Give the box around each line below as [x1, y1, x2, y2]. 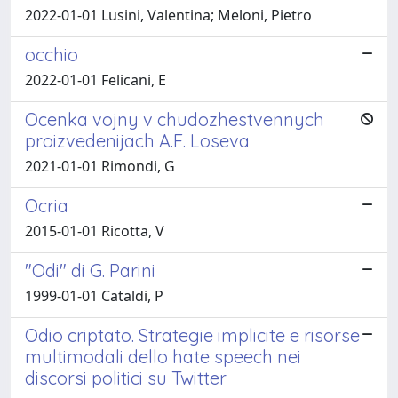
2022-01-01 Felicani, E [25, 69, 166, 90]
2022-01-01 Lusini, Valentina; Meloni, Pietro [25, 4, 312, 25]
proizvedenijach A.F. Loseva [25, 129, 250, 152]
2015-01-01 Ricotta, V [25, 220, 164, 241]
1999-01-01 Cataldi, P [25, 285, 163, 306]
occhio [25, 43, 78, 66]
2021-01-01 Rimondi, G [25, 155, 175, 176]
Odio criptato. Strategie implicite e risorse [25, 323, 360, 346]
